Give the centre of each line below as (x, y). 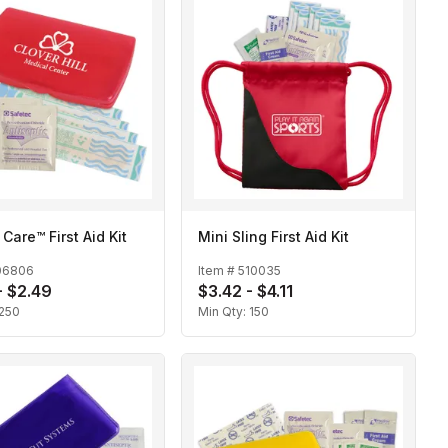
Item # (218, 271)
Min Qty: (223, 312)
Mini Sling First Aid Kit (273, 236)
